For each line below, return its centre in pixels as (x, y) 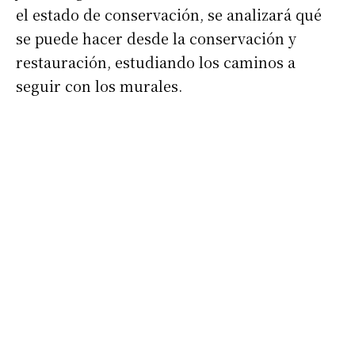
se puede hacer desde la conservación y (156, 38)
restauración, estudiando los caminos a (156, 62)
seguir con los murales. (99, 86)
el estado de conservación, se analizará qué (169, 15)
